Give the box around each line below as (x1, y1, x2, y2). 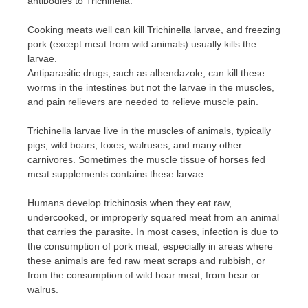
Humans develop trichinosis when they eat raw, (27, 197, 232, 208)
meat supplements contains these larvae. (27, 168, 206, 179)
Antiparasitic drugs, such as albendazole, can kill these (27, 67, 265, 78)
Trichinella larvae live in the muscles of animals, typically (27, 124, 271, 136)
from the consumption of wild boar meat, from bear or (27, 269, 260, 280)
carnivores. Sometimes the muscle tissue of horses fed (27, 153, 265, 165)
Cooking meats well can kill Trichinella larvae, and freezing (27, 23, 280, 35)
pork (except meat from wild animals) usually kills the (27, 38, 256, 49)
